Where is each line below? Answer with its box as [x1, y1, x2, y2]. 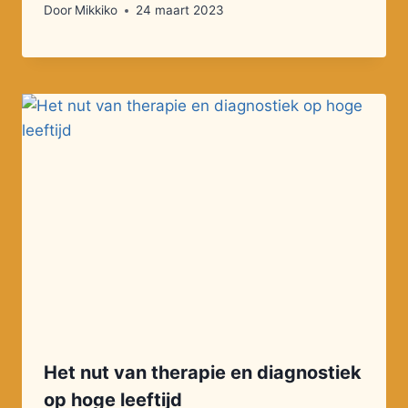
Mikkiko [75, 3, 118, 18]
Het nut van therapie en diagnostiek [44, 361, 362, 383]
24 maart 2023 [136, 3, 225, 18]
